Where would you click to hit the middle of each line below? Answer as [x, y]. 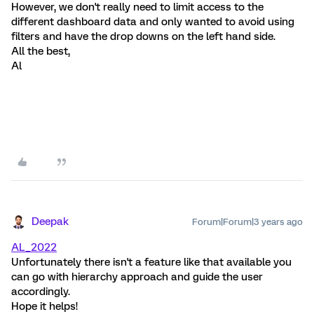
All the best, [41, 51]
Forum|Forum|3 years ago [247, 221]
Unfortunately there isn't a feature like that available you [151, 262]
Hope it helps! [45, 306]
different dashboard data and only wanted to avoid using [153, 21]
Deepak [50, 221]
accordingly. [41, 291]
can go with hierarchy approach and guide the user [137, 277]
